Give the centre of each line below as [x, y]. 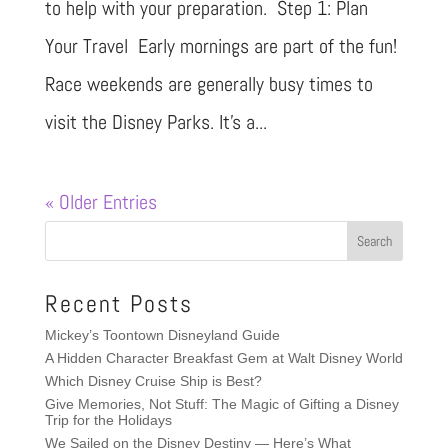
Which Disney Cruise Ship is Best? [153, 380]
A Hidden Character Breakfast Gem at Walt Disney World [223, 357]
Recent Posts [118, 303]
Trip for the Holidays [108, 419]
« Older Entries [100, 201]
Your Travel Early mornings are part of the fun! [220, 45]
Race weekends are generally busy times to [208, 83]
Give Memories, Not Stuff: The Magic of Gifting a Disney [221, 403]
